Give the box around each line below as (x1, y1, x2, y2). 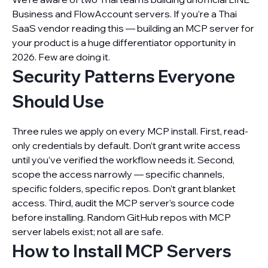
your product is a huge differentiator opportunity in (12, 36, 236, 48)
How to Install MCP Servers (12, 240, 232, 261)
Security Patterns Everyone (12, 66, 235, 87)
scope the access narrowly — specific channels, (12, 168, 224, 180)
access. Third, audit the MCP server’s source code (12, 197, 234, 209)
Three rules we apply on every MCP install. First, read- (12, 125, 248, 137)
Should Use (12, 91, 104, 112)
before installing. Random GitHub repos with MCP (12, 211, 231, 223)
